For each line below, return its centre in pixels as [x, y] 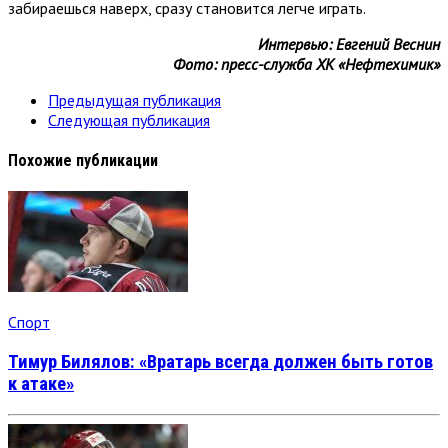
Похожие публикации [83, 160]
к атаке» [41, 383]
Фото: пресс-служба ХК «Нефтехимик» [306, 63]
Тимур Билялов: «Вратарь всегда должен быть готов [220, 361]
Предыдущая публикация [134, 99]
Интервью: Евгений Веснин [349, 43]
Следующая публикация [129, 119]
